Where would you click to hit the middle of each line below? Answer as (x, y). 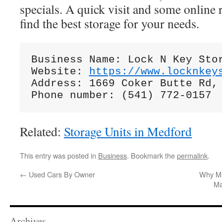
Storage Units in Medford (128, 131)
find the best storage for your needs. (110, 23)
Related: (42, 131)
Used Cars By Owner (61, 174)
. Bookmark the (152, 155)
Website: (60, 71)
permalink (192, 155)
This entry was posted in (59, 155)
